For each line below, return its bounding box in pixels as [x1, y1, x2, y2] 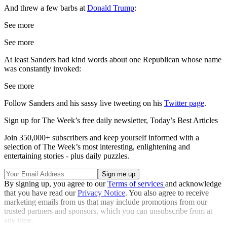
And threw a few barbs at [4, 3, 87, 12]
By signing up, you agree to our [4, 179, 107, 188]
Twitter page [164, 98, 204, 107]
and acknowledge [165, 179, 221, 188]
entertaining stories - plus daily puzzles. [4, 151, 129, 160]
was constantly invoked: [4, 64, 81, 73]
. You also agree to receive [125, 188, 209, 197]
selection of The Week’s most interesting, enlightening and [4, 142, 190, 151]
